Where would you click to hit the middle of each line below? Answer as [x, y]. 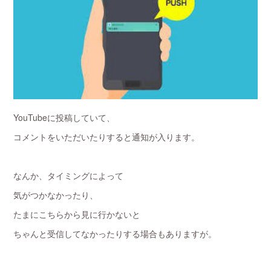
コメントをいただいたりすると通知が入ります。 [107, 137]
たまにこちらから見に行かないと [77, 214]
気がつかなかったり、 [56, 195]
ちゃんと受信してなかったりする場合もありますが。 [115, 233]
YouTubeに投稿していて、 [64, 117]
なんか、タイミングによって [69, 175]
